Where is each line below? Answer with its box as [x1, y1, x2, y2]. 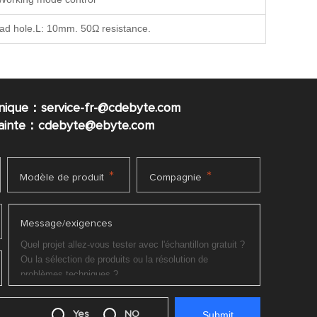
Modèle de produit [19, 172, 104, 183]
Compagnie [149, 172, 202, 183]
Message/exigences [20, 218, 113, 229]
